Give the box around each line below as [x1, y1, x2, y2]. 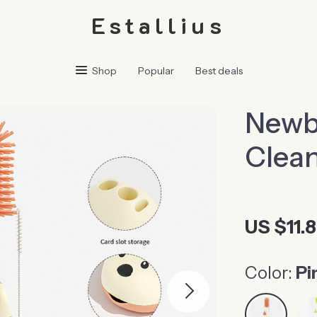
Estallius [91, 10, 226, 40]
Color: [245, 263, 293, 283]
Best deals [195, 64, 243, 77]
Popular [138, 64, 174, 77]
